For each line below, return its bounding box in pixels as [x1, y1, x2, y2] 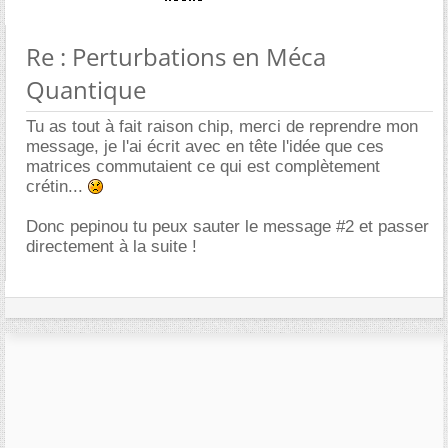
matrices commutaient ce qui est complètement [26, 156, 380, 176]
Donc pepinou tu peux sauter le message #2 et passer [26, 216, 429, 236]
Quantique [26, 72, 146, 106]
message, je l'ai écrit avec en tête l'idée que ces [26, 136, 384, 156]
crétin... [26, 176, 88, 196]
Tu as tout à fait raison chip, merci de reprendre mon [26, 116, 418, 136]
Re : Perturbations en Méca [26, 39, 326, 73]
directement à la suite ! [26, 236, 197, 256]
